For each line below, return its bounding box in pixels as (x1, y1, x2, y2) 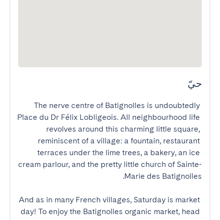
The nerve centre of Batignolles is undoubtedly (34, 101, 200, 110)
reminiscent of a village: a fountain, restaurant (38, 136, 200, 145)
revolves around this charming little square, (46, 124, 200, 134)
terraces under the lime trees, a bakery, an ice (37, 148, 200, 157)
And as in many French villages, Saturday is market (19, 195, 200, 204)
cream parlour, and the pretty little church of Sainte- (18, 160, 202, 169)
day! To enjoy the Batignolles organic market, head (21, 207, 200, 216)
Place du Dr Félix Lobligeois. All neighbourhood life (17, 112, 200, 122)
